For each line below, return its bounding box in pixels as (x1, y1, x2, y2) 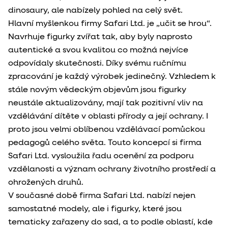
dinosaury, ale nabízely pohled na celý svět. (8, 6, 183, 15)
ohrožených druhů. (8, 178, 83, 187)
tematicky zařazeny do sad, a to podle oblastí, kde (8, 218, 213, 226)
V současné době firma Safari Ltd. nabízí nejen (8, 191, 195, 200)
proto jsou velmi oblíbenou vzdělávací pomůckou (8, 125, 205, 134)
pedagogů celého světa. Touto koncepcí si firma (8, 138, 202, 147)
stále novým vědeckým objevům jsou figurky (8, 85, 186, 94)
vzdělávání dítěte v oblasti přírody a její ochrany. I (8, 112, 208, 121)
